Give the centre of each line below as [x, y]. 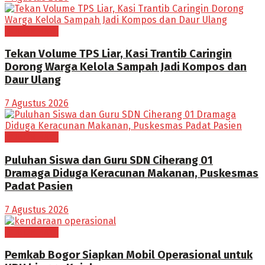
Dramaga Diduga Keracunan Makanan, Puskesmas [132, 173]
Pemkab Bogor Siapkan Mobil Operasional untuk [129, 255]
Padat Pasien [39, 186]
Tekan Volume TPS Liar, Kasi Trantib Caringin [118, 54]
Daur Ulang [33, 80]
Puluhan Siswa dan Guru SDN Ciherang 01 [109, 160]
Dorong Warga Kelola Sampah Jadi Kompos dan [126, 67]
